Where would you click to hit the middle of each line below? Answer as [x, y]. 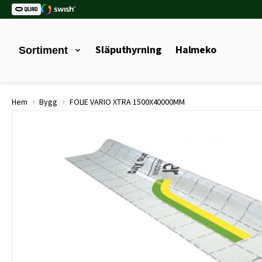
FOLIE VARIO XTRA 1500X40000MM [126, 102]
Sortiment [43, 50]
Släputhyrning [128, 50]
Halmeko [196, 50]
